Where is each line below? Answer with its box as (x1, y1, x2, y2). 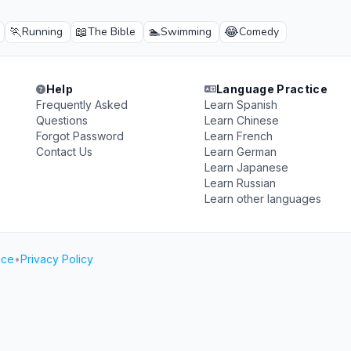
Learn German (204, 145, 277, 158)
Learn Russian (204, 176, 276, 190)
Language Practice (216, 82, 328, 96)
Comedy (239, 24, 279, 39)
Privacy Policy (20, 252, 93, 266)
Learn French (204, 129, 273, 143)
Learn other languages (204, 192, 321, 205)
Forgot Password (36, 129, 125, 143)
